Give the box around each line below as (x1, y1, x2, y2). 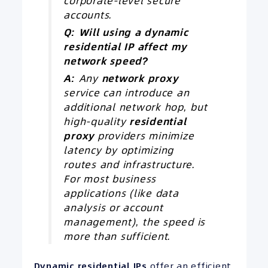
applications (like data (63, 187, 179, 201)
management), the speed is (63, 215, 205, 230)
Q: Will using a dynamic (63, 26, 188, 40)
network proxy (101, 72, 178, 86)
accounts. (63, 8, 112, 23)
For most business (63, 172, 156, 187)
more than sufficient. (63, 230, 171, 244)
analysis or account (63, 201, 163, 215)
